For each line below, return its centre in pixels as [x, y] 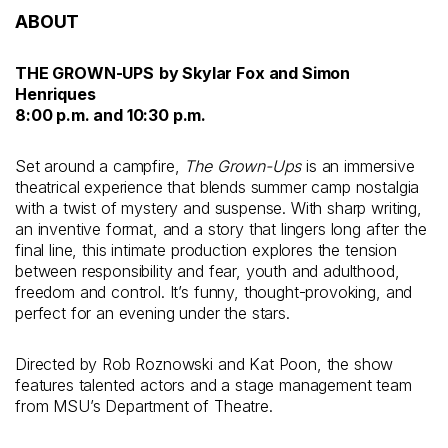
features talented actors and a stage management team [213, 384]
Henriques [55, 93]
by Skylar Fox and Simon [254, 72]
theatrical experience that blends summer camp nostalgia [217, 186]
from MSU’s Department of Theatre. [144, 405]
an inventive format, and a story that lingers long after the [221, 228]
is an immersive [358, 165]
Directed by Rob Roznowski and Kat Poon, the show [204, 363]
